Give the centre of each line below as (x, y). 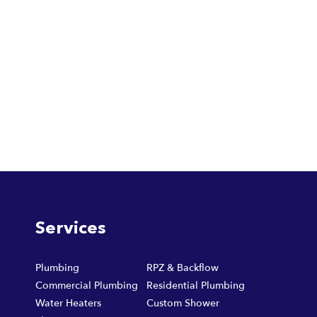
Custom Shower (183, 303)
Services (71, 229)
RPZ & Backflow (182, 268)
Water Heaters (68, 303)
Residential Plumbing (195, 286)
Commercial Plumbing (87, 286)
